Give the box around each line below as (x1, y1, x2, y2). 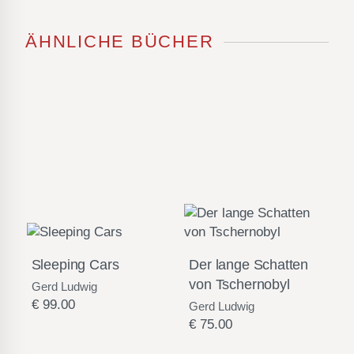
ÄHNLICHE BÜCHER (25, 31, 214, 51)
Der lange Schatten (189, 257, 309, 273)
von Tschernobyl (189, 277, 290, 293)
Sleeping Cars (31, 257, 119, 273)
